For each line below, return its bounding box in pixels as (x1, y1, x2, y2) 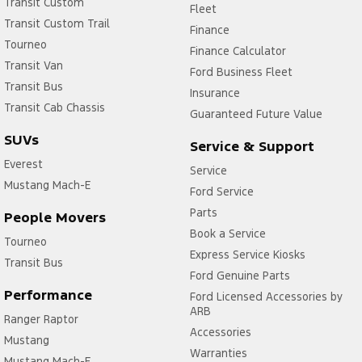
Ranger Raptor (4, 311, 78, 326)
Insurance (189, 85, 240, 100)
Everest (4, 156, 43, 171)
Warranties (189, 345, 247, 360)
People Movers (4, 208, 106, 226)
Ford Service (189, 183, 254, 199)
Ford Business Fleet (189, 64, 293, 79)
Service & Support (189, 137, 314, 155)
